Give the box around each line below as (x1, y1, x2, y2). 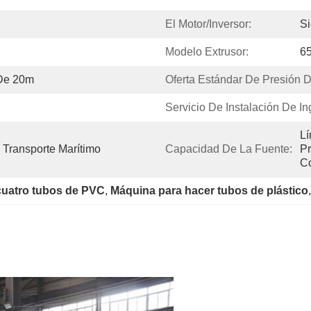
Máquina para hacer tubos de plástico (110, 185, 308, 196)
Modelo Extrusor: (165, 46, 249, 58)
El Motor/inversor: (165, 18, 251, 30)
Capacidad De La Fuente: (165, 143, 292, 155)
